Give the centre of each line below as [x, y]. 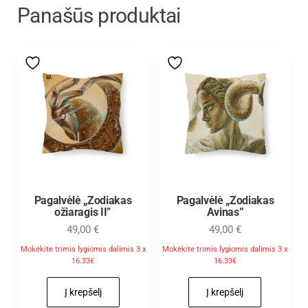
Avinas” [225, 212]
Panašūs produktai [99, 15]
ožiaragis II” [83, 212]
